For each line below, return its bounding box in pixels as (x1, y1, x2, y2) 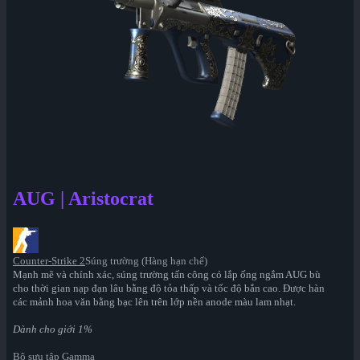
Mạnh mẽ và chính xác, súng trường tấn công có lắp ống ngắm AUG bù (13, 268, 321, 281)
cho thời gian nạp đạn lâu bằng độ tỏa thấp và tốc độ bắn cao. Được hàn (13, 282, 325, 295)
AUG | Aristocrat (13, 188, 153, 210)
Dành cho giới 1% (13, 323, 92, 336)
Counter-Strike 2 (13, 255, 85, 268)
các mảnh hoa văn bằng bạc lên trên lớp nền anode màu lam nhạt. (13, 296, 296, 309)
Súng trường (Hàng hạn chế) (85, 255, 207, 268)
